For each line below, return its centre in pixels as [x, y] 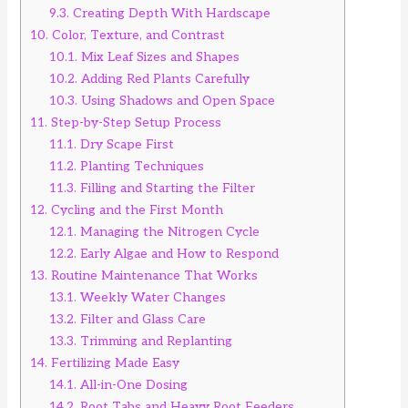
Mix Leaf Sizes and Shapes [159, 56]
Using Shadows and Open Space [177, 100]
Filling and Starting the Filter [166, 188]
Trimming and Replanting [155, 341]
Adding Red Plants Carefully [164, 78]
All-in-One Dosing [133, 384]
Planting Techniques [141, 166]
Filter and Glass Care [142, 319]
